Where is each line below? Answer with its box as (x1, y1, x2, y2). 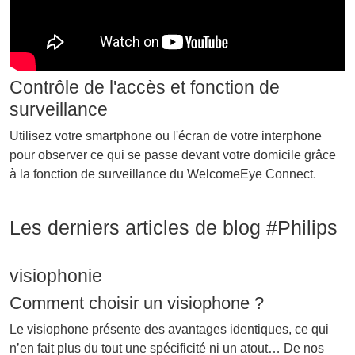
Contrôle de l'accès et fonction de (10, 77, 280, 98)
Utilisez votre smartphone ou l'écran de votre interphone (10, 129, 322, 143)
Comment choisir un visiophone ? (10, 293, 264, 314)
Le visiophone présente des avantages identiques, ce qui (10, 323, 329, 337)
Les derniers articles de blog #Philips (10, 216, 338, 239)
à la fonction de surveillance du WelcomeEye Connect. (10, 167, 316, 181)
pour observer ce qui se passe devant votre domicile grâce (10, 148, 336, 162)
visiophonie (10, 265, 102, 287)
